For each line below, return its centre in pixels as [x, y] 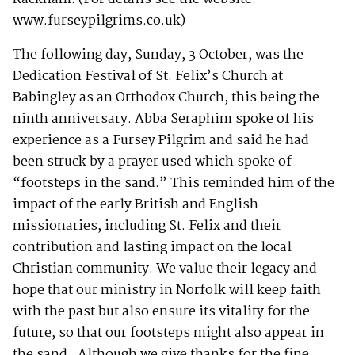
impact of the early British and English [136, 204]
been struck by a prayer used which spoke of [152, 162]
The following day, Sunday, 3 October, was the [160, 55]
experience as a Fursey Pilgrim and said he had [161, 140]
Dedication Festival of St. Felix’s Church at [148, 76]
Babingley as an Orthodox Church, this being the [166, 97]
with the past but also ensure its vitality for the [161, 311]
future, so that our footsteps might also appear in [168, 333]
